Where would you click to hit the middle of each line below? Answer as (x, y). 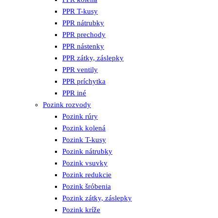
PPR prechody (84, 35)
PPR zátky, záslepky (93, 58)
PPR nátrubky (83, 23)
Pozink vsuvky (85, 163)
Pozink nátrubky (87, 152)
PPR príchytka (84, 82)
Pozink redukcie (87, 175)
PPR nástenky (83, 46)
